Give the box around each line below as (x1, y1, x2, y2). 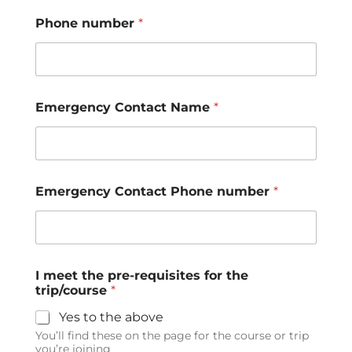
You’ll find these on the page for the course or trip (35, 328, 309, 343)
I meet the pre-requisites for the (35, 268, 248, 284)
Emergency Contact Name (35, 100, 214, 115)
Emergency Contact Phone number (35, 184, 273, 200)
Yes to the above (59, 310, 163, 325)
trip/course (35, 283, 111, 299)
